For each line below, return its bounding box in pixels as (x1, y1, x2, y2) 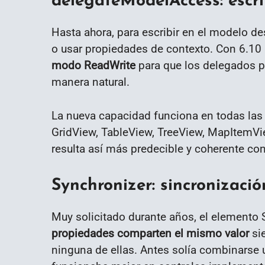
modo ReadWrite (51, 59, 135, 73)
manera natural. (51, 75, 130, 89)
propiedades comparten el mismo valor (51, 226, 249, 240)
